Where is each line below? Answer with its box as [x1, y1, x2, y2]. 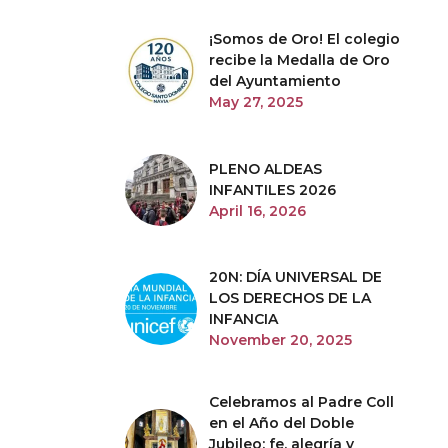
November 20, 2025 [209, 331, 352, 349]
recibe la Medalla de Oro [209, 51, 390, 69]
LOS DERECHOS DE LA [209, 289, 371, 307]
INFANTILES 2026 [209, 180, 336, 199]
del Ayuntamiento [209, 72, 341, 90]
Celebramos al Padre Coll [209, 393, 394, 411]
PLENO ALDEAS [209, 159, 322, 178]
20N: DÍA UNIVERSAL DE [209, 268, 382, 286]
